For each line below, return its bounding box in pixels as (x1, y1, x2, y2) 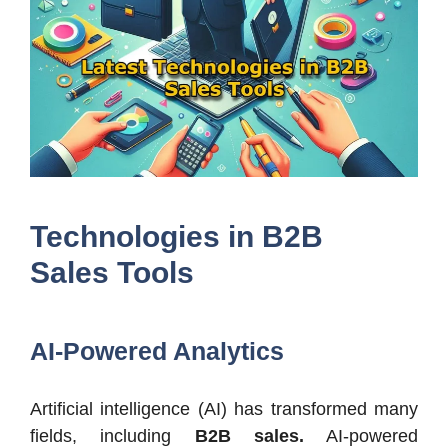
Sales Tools (30, 256, 194, 290)
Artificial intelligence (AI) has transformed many (30, 399, 418, 420)
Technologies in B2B (30, 220, 323, 254)
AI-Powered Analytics (30, 337, 284, 366)
